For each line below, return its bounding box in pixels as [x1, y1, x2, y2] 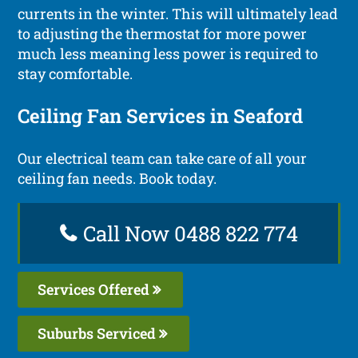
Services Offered [38, 279, 153, 299]
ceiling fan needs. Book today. [18, 168, 217, 188]
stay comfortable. [18, 63, 133, 83]
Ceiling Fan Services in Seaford [18, 102, 304, 129]
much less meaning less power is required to [18, 43, 319, 63]
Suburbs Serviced [38, 323, 160, 343]
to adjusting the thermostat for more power [18, 23, 308, 43]
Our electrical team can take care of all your [18, 148, 308, 168]
